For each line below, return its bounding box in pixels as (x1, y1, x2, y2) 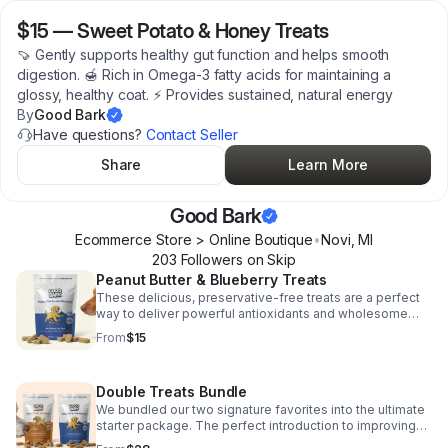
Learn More (288, 156, 368, 173)
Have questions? (33, 126, 146, 143)
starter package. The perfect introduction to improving (96, 418, 416, 433)
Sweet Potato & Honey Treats (77, 19, 329, 43)
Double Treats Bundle (96, 383, 248, 400)
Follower (176, 251, 236, 268)
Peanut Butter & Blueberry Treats (96, 271, 328, 288)
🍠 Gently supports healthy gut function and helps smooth (17, 46, 390, 63)
